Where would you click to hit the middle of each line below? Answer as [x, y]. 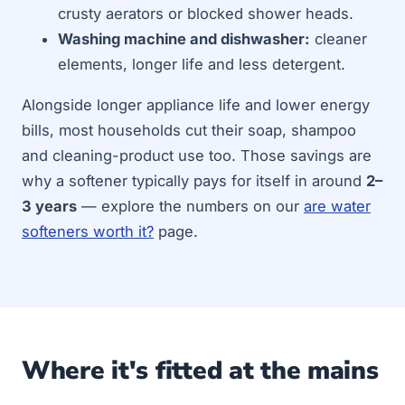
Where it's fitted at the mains [200, 371]
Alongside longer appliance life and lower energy [196, 104]
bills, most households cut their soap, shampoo [189, 130]
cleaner [339, 39]
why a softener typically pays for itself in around [194, 180]
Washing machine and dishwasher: [184, 39]
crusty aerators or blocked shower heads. [206, 14]
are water [337, 206]
